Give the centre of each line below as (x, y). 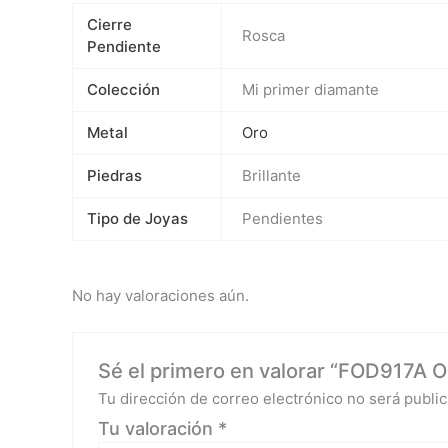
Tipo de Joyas (137, 219)
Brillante (272, 176)
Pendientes (283, 219)
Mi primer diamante (311, 90)
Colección (123, 90)
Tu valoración (158, 428)
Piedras (114, 176)
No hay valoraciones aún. (160, 295)
